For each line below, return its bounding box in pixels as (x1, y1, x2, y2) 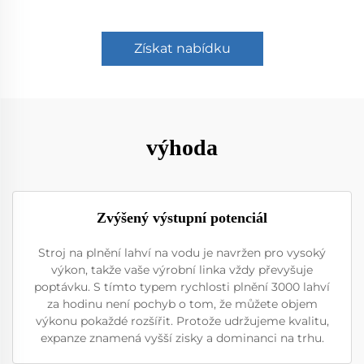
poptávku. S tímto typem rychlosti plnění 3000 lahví (34, 279, 330, 294)
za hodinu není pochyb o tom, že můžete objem (46, 297, 318, 311)
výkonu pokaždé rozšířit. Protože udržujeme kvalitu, (35, 314, 329, 328)
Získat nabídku (133, 41, 231, 56)
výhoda (146, 135, 218, 160)
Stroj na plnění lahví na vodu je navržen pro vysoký (38, 245, 326, 260)
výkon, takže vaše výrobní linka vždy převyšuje (51, 262, 313, 277)
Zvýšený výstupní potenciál (97, 210, 267, 226)
